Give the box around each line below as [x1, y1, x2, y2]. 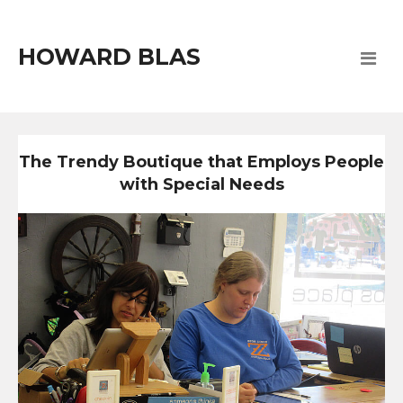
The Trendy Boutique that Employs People [19, 152, 384, 173]
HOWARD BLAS [18, 43, 201, 70]
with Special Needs [119, 175, 284, 195]
